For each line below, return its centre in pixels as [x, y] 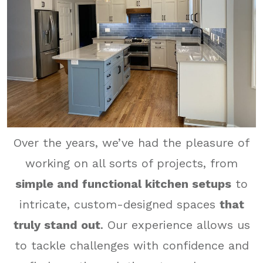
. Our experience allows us [175, 225]
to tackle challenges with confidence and [131, 245]
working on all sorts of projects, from [131, 163]
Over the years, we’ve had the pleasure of [131, 142]
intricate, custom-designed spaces [119, 204]
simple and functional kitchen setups [123, 183]
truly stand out [57, 225]
